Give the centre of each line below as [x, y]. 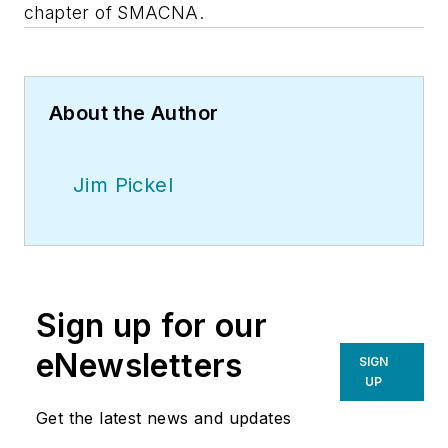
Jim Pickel [123, 184]
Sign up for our [151, 325]
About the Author [134, 112]
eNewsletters [139, 365]
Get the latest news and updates [164, 417]
